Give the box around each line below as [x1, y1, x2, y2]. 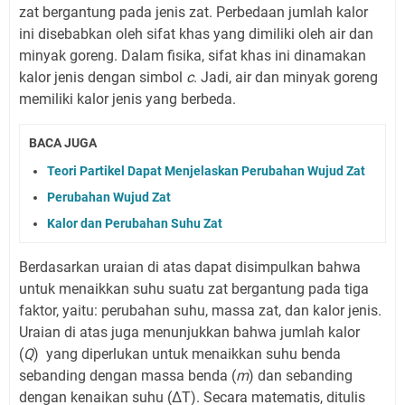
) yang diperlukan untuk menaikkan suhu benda [33, 344, 341, 363]
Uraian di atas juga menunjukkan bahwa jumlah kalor [19, 323, 360, 341]
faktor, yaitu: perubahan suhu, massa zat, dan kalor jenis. [19, 301, 381, 319]
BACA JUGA [29, 136, 97, 151]
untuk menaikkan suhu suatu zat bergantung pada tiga [19, 279, 369, 297]
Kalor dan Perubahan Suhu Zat [47, 215, 222, 231]
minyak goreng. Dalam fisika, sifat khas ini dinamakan [19, 47, 366, 65]
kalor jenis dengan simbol [19, 69, 186, 87]
